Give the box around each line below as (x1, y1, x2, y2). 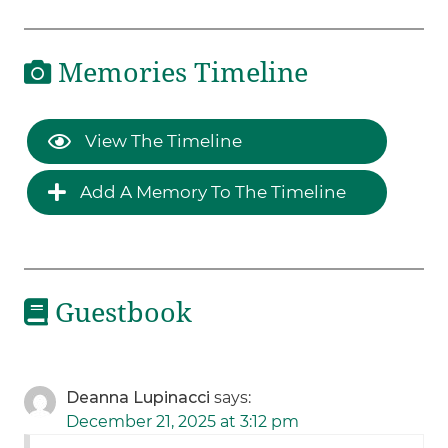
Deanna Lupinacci (66, 388, 211, 408)
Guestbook (48, 297, 193, 330)
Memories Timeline (51, 56, 309, 89)
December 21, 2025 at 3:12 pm (66, 412, 300, 432)
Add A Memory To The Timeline (76, 182, 347, 203)
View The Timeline (81, 131, 243, 152)
